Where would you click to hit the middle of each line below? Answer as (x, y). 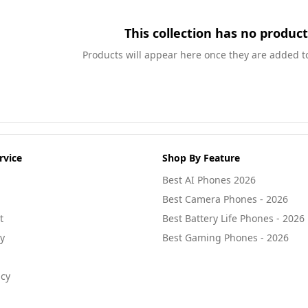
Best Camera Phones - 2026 (225, 199)
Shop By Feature (201, 158)
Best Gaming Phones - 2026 (225, 238)
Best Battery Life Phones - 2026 (233, 218)
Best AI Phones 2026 (209, 180)
